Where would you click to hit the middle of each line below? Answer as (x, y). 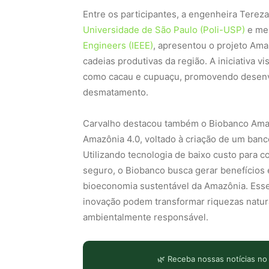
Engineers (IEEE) (118, 45)
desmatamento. (116, 92)
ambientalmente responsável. (146, 217)
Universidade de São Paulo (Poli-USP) (164, 29)
